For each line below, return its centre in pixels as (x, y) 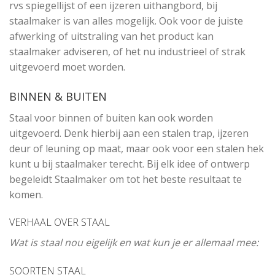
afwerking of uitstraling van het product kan (111, 36)
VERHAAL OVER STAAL (60, 223)
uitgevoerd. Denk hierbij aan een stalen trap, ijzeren (129, 133)
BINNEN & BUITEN (58, 96)
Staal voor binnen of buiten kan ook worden (111, 118)
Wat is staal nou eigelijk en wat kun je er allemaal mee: (134, 243)
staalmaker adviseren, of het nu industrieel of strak (127, 51)
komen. (26, 194)
